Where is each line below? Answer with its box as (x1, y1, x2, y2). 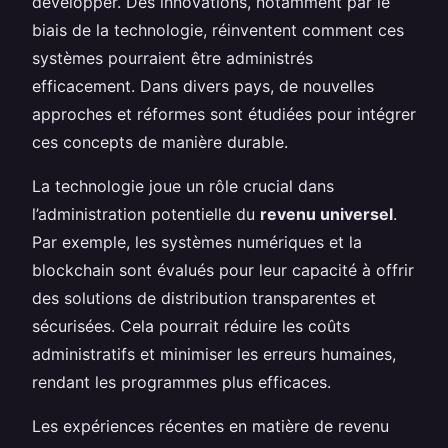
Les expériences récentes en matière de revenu (32, 415, 389, 436)
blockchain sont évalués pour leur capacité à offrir (32, 259, 414, 280)
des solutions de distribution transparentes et (32, 287, 376, 308)
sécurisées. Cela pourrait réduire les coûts (32, 315, 350, 336)
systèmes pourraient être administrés (32, 47, 313, 68)
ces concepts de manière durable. (32, 131, 288, 152)
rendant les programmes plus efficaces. (32, 371, 331, 392)
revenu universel (260, 203, 393, 224)
